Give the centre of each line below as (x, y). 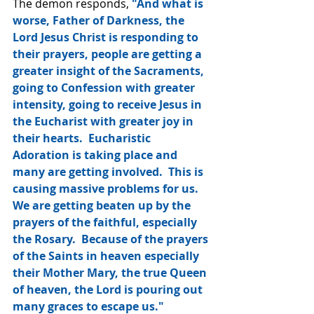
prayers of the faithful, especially (106, 222)
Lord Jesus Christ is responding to (107, 37)
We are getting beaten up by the (103, 205)
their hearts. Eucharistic (83, 138)
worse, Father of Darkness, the (100, 20)
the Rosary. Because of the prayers (112, 239)
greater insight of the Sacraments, (110, 70)
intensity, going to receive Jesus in (109, 104)
